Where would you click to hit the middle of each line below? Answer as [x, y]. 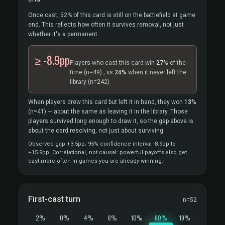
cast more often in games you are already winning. [96, 161]
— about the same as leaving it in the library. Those [117, 111]
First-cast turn [54, 199]
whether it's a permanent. [64, 34]
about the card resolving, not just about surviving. [96, 131]
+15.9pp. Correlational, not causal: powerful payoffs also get [107, 152]
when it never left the [156, 72]
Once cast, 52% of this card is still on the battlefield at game [112, 15]
